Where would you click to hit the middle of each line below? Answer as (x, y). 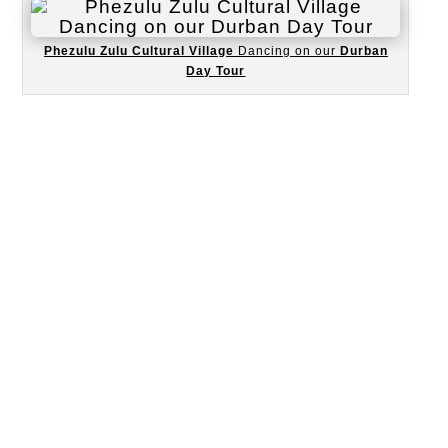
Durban (363, 50)
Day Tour (216, 70)
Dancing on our (286, 50)
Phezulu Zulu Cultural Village (138, 50)
